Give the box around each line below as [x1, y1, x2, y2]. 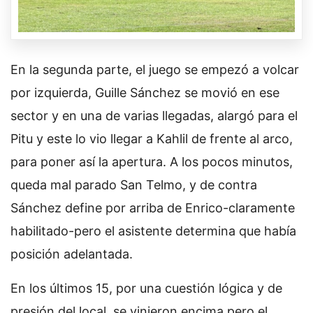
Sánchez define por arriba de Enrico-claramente [10, 200, 295, 215]
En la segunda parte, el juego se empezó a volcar [10, 61, 299, 77]
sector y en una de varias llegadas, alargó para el [10, 108, 298, 123]
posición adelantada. [10, 246, 133, 261]
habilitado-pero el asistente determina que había [10, 223, 296, 238]
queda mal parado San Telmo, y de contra [10, 177, 257, 192]
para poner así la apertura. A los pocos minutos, [10, 154, 293, 169]
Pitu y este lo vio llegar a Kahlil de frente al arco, [10, 131, 293, 146]
